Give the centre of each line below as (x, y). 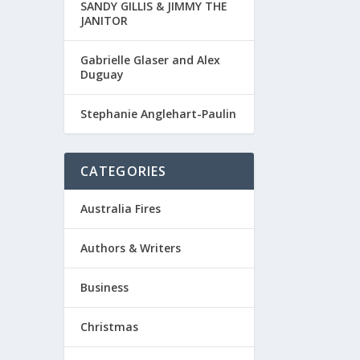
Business (104, 287)
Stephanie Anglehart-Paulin (158, 113)
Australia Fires (120, 208)
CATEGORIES (123, 171)
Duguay (102, 74)
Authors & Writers (130, 247)
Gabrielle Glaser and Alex (150, 59)
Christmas (109, 326)
